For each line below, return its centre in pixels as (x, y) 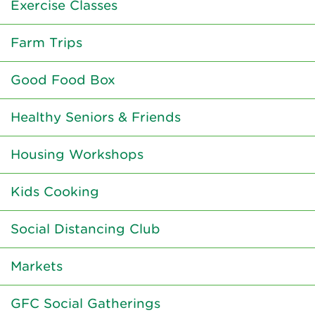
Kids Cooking (55, 192)
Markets (37, 266)
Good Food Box (63, 80)
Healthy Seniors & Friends (96, 117)
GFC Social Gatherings (85, 304)
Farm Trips (46, 43)
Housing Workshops (77, 155)
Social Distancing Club (85, 229)
